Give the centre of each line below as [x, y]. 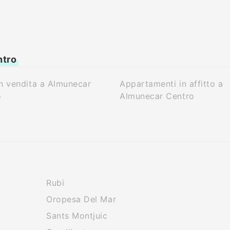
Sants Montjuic [77, 216]
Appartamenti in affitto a [171, 84]
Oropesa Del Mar [81, 199]
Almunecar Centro [157, 96]
